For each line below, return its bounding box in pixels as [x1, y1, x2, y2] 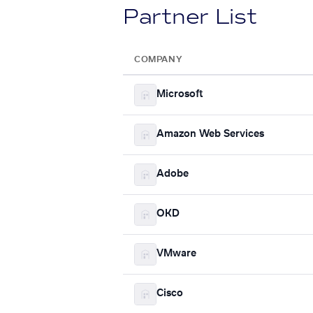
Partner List [123, 3, 257, 30]
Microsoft [156, 89, 203, 100]
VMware [156, 249, 196, 259]
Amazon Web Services [156, 129, 264, 140]
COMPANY [134, 54, 182, 64]
